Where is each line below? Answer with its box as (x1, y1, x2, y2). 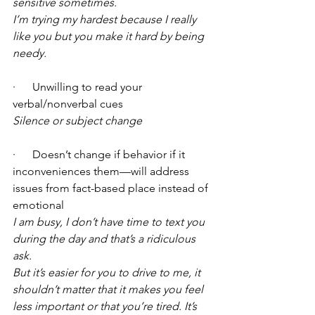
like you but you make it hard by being (13, 30, 207, 44)
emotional (13, 198, 67, 212)
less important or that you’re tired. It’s (13, 300, 200, 314)
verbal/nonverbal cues (13, 97, 126, 111)
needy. (13, 46, 46, 60)
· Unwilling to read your (13, 80, 145, 94)
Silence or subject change (13, 114, 142, 128)
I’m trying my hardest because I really (13, 13, 199, 27)
